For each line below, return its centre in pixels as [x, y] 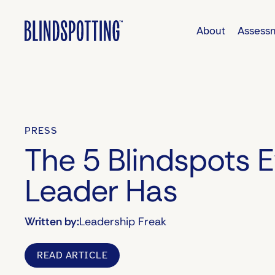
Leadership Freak [123, 222]
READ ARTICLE [72, 255]
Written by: [52, 222]
